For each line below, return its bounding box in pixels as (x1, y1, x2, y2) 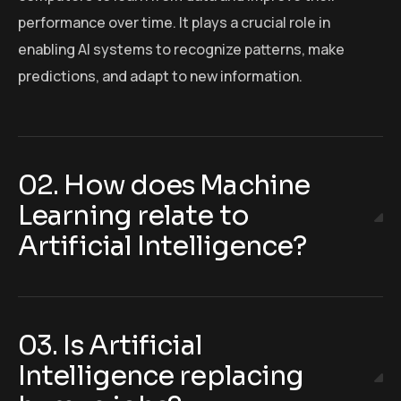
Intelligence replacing (18, 359, 304, 394)
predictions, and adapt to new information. (18, 66, 303, 87)
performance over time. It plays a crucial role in (18, 13, 330, 33)
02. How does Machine (18, 168, 311, 203)
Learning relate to (18, 199, 249, 234)
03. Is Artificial (18, 328, 202, 363)
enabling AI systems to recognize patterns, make (18, 39, 345, 60)
